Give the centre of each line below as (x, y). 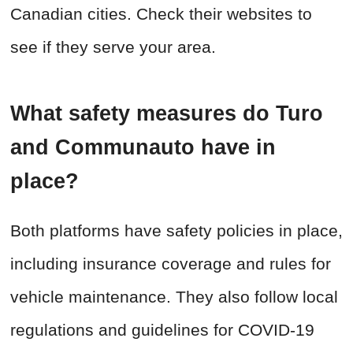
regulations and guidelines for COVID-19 (162, 330)
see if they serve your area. (113, 47)
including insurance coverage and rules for (171, 264)
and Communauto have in (143, 148)
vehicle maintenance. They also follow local (174, 297)
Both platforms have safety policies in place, (176, 231)
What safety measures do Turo (167, 114)
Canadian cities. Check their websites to (161, 14)
